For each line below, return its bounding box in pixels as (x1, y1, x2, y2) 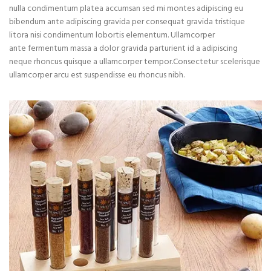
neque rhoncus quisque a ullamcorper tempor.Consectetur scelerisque (9, 55, 260, 70)
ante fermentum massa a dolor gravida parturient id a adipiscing (9, 42, 238, 56)
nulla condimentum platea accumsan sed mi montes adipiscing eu (9, 2, 243, 16)
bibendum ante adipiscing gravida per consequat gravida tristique (9, 15, 245, 30)
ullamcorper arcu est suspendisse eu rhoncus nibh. (9, 68, 184, 83)
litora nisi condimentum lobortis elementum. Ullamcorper (9, 28, 215, 43)
